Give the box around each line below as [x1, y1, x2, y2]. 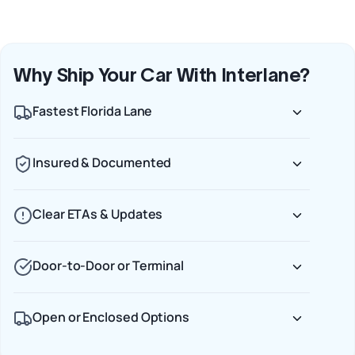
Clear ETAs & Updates [32, 205, 163, 223]
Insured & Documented [32, 154, 172, 172]
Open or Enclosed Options [32, 308, 190, 326]
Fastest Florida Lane [32, 102, 153, 120]
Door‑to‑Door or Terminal [32, 257, 185, 275]
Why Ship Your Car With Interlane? [13, 64, 311, 86]
